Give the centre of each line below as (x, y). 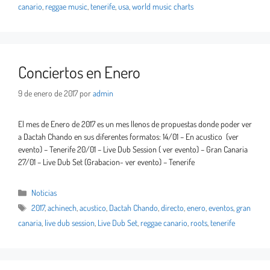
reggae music (66, 7)
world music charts (163, 7)
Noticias (44, 193)
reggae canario (164, 223)
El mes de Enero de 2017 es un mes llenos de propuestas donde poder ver (135, 124)
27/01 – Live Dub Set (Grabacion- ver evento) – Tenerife (106, 162)
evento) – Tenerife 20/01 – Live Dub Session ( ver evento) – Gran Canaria (133, 149)
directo (173, 208)
